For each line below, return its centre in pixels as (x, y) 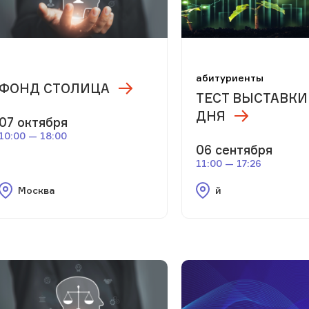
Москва (36, 190)
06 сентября (235, 149)
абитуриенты (230, 77)
